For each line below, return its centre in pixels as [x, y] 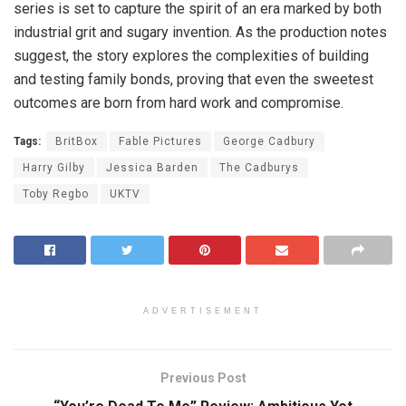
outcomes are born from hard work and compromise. [179, 102]
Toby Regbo [56, 193]
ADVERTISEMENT [203, 310]
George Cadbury [269, 141]
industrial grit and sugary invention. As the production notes [200, 32]
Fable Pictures [160, 141]
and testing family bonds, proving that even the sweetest [193, 79]
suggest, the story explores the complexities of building [191, 55]
